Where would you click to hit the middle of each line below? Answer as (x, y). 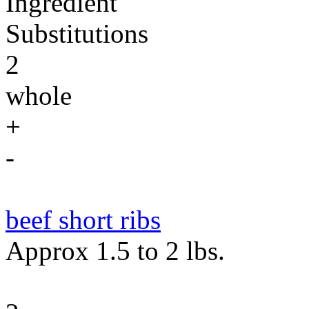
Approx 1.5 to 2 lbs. (115, 251)
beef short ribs (83, 220)
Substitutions (77, 33)
